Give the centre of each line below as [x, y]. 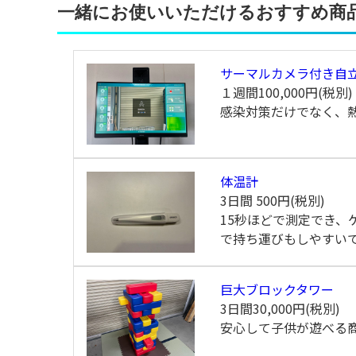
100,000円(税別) [305, 93]
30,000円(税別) [296, 308]
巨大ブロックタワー [277, 289]
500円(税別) [290, 200]
